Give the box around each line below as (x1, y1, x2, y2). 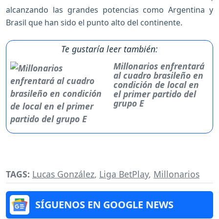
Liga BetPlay (99, 168, 149, 180)
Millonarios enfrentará (113, 60, 205, 72)
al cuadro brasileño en (113, 69, 204, 81)
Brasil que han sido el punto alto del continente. (6, 17, 184, 28)
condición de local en (113, 78, 199, 90)
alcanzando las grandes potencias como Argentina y (6, 4, 213, 15)
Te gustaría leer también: (61, 43, 158, 55)
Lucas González (32, 168, 94, 180)
